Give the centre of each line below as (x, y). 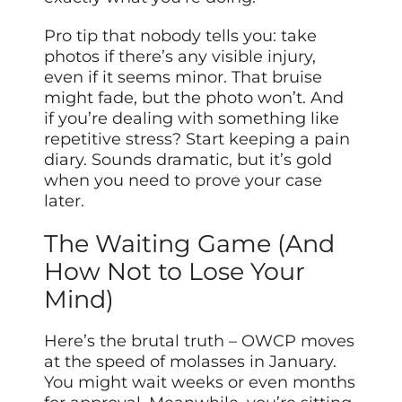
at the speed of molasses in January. (191, 362)
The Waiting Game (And (190, 244)
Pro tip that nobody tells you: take (181, 36)
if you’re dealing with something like (192, 119)
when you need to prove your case (184, 181)
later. (65, 201)
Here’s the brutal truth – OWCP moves (200, 341)
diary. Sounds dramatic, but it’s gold (188, 160)
